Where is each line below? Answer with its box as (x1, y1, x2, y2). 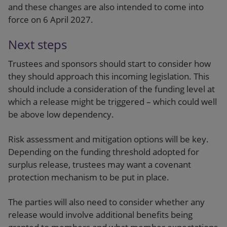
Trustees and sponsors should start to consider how (8, 58, 211, 69)
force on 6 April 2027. (8, 14, 93, 25)
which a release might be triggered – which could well (8, 96, 217, 107)
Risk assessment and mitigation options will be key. (8, 133, 209, 145)
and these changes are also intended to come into (8, 1, 204, 13)
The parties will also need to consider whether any (8, 196, 205, 208)
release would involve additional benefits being (8, 209, 193, 220)
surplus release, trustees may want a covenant (8, 159, 191, 170)
